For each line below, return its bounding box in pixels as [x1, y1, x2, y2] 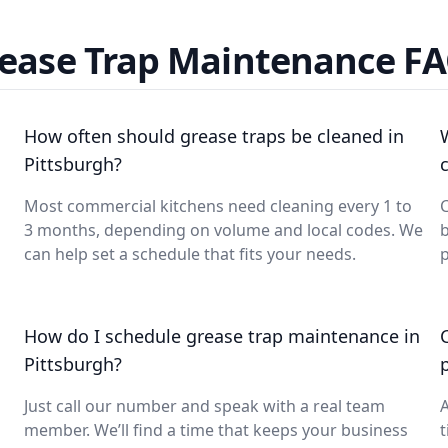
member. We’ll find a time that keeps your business [24, 419, 408, 441]
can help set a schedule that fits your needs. [24, 243, 356, 265]
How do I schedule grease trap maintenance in [24, 324, 420, 348]
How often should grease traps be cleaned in [24, 124, 404, 148]
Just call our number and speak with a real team [24, 395, 385, 417]
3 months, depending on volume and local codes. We [24, 219, 423, 241]
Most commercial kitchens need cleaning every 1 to [24, 195, 412, 217]
